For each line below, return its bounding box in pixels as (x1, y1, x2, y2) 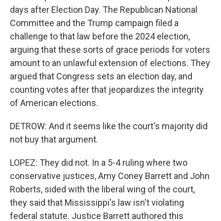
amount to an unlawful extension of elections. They (10, 58, 210, 68)
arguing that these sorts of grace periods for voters (10, 44, 210, 55)
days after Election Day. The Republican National (10, 4, 197, 15)
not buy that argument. (10, 134, 98, 145)
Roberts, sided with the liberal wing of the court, (10, 184, 195, 194)
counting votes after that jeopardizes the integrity (10, 84, 204, 95)
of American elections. (10, 98, 98, 108)
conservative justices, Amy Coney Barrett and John (10, 171, 210, 181)
